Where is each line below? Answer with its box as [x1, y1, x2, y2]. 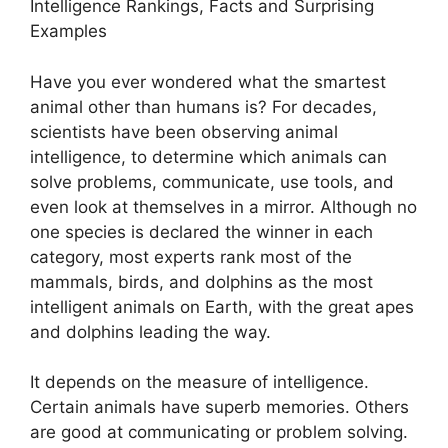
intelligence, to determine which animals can [30, 146, 387, 167]
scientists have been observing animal [30, 121, 338, 142]
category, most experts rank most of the [30, 246, 352, 267]
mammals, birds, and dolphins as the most [30, 271, 373, 292]
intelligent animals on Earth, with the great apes [30, 296, 414, 317]
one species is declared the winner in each [30, 221, 373, 242]
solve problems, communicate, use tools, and [30, 171, 394, 192]
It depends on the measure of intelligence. [30, 372, 369, 393]
